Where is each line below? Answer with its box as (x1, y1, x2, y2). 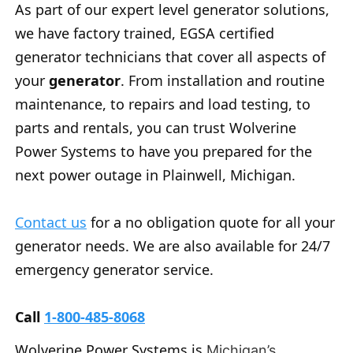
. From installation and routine (121, 70, 325, 90)
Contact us (15, 212, 87, 232)
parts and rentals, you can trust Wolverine (15, 117, 296, 137)
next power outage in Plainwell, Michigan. (15, 165, 295, 184)
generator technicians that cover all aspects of (15, 46, 325, 66)
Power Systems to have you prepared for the (15, 141, 312, 161)
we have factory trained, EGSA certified (15, 23, 274, 43)
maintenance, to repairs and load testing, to (15, 94, 310, 113)
